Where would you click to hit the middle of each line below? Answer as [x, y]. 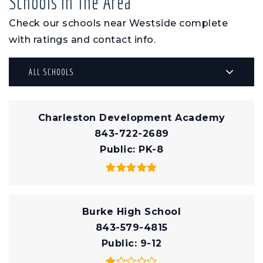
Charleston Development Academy [131, 118]
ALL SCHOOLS [51, 72]
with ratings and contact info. [82, 40]
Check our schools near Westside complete [118, 23]
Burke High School [131, 212]
